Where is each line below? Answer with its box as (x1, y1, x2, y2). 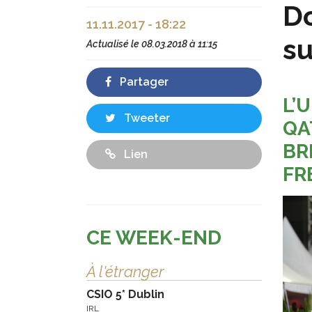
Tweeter (121, 111, 170, 125)
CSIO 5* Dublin (86, 288, 164, 302)
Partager (117, 75, 169, 89)
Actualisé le (86, 38, 141, 50)
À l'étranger (86, 263, 164, 281)
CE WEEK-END (86, 226, 221, 250)
